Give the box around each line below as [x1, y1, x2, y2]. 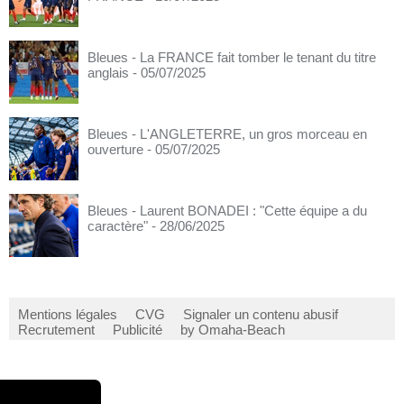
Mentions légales [18, 307, 117, 322]
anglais [87, 65, 129, 80]
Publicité [113, 322, 162, 337]
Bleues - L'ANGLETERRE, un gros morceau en [87, 126, 367, 142]
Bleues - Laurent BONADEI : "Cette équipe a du [87, 203, 367, 218]
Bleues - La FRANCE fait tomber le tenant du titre [87, 50, 376, 65]
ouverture [87, 142, 143, 157]
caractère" [87, 218, 148, 234]
